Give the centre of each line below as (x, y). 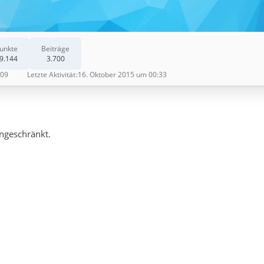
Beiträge (55, 49)
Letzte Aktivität (51, 75)
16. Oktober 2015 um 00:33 (122, 75)
